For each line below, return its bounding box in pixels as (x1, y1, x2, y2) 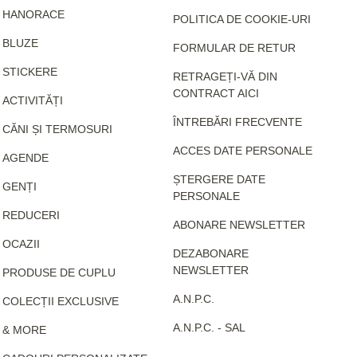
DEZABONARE (173, 246, 249, 260)
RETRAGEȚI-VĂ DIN (173, 69, 278, 83)
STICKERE (2, 65, 57, 78)
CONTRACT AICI (173, 86, 260, 100)
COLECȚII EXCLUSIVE (2, 294, 119, 308)
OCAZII (2, 237, 40, 250)
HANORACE (2, 7, 65, 21)
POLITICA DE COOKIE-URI (173, 12, 312, 25)
